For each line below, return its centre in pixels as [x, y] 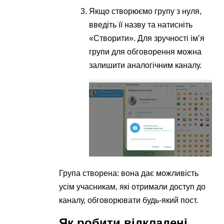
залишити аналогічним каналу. [145, 65]
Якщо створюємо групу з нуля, [145, 11]
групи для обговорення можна [145, 51]
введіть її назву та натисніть [141, 24]
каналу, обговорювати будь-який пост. [129, 200]
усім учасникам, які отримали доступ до [132, 187]
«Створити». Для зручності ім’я [147, 38]
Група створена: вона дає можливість [129, 173]
